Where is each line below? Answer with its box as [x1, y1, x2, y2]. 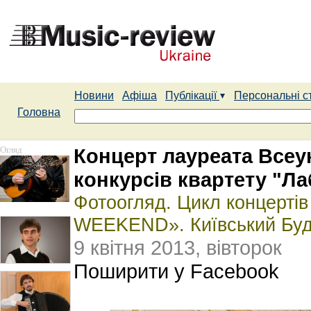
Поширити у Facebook [74, 260, 279, 283]
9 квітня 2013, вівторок [74, 236, 282, 259]
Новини [74, 90, 114, 101]
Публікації [165, 90, 219, 101]
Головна [17, 106, 60, 118]
